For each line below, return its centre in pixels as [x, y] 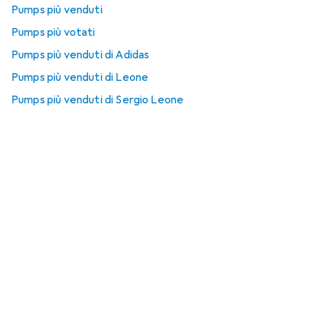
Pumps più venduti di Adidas [81, 55]
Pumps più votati [53, 32]
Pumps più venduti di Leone [80, 77]
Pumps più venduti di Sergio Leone [98, 100]
